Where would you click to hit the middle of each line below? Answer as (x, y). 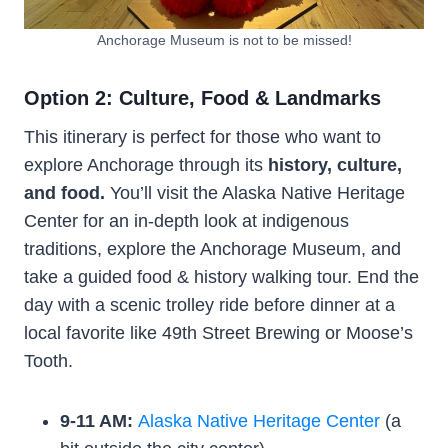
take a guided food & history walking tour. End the (221, 276)
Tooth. (48, 360)
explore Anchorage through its (146, 164)
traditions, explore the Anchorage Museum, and (212, 248)
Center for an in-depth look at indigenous (186, 220)
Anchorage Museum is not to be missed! (224, 39)
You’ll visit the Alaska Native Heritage (255, 192)
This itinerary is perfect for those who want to (202, 136)
